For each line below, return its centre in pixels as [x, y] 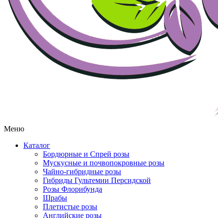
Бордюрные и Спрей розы [86, 154]
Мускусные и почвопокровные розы [104, 163]
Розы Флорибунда [73, 189]
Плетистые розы [70, 207]
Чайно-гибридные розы [82, 172]
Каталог [37, 145]
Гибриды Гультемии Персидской [97, 181]
